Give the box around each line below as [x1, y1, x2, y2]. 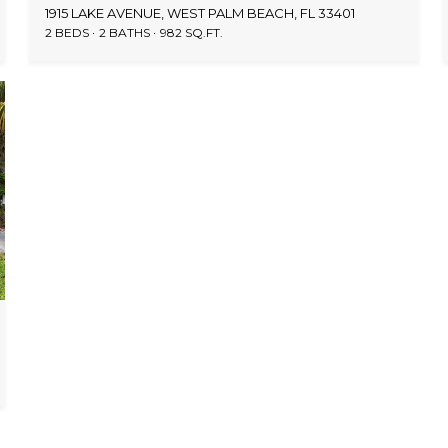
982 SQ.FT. [160, 24, 224, 40]
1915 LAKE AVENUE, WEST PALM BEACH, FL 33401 [45, 4, 356, 21]
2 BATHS [99, 24, 151, 40]
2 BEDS [45, 24, 90, 40]
